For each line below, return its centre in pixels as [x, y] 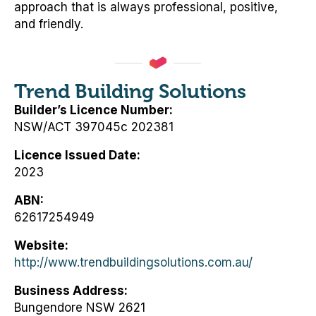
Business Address [69, 291]
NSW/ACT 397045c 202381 [94, 127]
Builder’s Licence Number [92, 110]
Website [39, 246]
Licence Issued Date [75, 156]
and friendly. [49, 24]
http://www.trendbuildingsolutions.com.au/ [133, 263]
